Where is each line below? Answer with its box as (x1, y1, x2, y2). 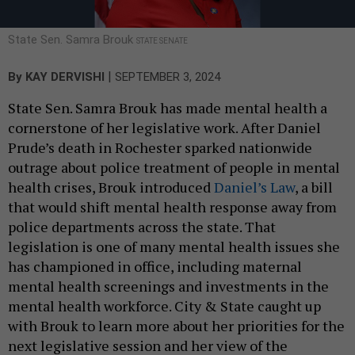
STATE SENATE (136, 36, 188, 45)
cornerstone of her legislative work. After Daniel (8, 117, 321, 137)
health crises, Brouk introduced (8, 177, 214, 197)
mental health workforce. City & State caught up (8, 296, 321, 315)
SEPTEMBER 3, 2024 (115, 69, 220, 84)
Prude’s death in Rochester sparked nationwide (8, 137, 312, 157)
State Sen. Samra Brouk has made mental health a (8, 97, 327, 117)
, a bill (295, 177, 333, 197)
